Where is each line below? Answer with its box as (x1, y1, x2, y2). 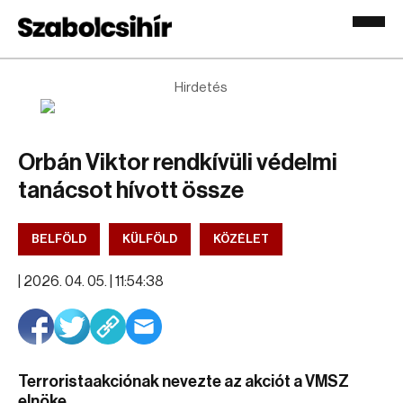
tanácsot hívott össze (18, 179, 244, 202)
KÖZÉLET (213, 233, 269, 245)
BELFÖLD (31, 233, 86, 245)
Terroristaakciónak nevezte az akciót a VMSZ (18, 373, 349, 390)
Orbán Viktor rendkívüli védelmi (18, 151, 337, 175)
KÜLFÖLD (122, 233, 177, 245)
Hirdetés (175, 81, 228, 94)
